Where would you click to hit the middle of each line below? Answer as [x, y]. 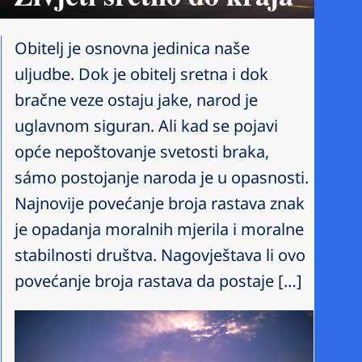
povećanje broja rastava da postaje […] [158, 280]
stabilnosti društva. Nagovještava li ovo [160, 255]
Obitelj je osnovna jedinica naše [132, 48]
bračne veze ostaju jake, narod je [136, 99]
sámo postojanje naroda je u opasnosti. [162, 177]
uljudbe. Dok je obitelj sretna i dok [141, 74]
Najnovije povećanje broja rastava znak [160, 203]
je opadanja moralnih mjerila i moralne [159, 229]
